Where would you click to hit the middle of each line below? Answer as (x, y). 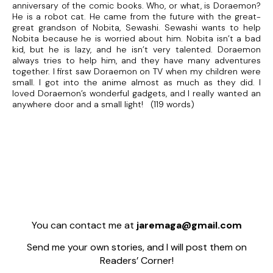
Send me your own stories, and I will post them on (136, 247)
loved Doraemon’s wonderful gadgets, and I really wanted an (136, 94)
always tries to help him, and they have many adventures (136, 61)
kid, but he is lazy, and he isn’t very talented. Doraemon (136, 50)
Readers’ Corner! (136, 261)
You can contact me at (84, 225)
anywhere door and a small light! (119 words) (103, 105)
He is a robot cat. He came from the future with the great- (136, 17)
